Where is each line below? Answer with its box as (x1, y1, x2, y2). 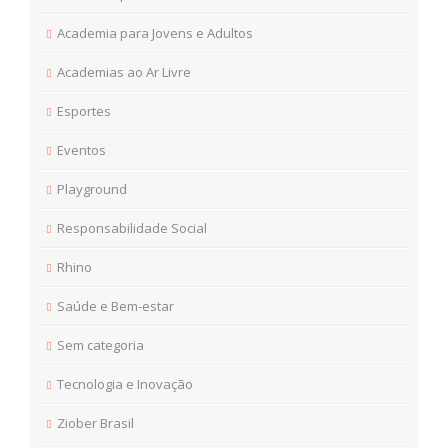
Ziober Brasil (57, 413, 134, 432)
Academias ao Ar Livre (57, 62, 191, 81)
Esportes (57, 101, 111, 120)
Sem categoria (57, 335, 144, 354)
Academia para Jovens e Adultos (57, 23, 253, 42)
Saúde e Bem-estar (57, 296, 174, 315)
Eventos (57, 140, 106, 159)
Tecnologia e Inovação (57, 374, 193, 393)
